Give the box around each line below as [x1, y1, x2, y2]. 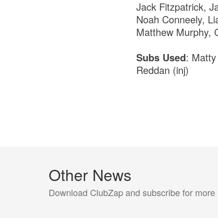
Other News [49, 163, 131, 185]
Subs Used [136, 50, 186, 64]
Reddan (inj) [136, 62, 189, 77]
